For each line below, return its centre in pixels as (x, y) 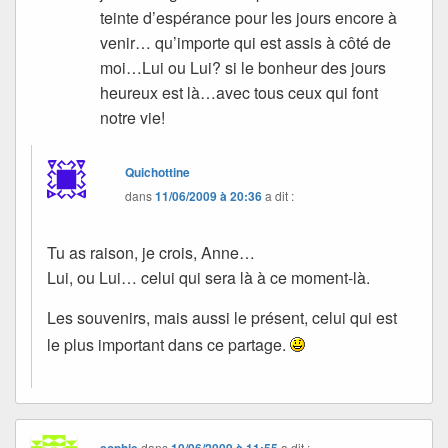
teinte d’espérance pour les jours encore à (249, 18)
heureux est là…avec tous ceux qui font (239, 93)
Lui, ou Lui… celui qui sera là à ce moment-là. (208, 278)
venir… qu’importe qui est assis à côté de (246, 43)
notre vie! (133, 118)
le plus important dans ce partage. (168, 345)
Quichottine (158, 172)
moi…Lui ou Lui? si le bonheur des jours (243, 68)
